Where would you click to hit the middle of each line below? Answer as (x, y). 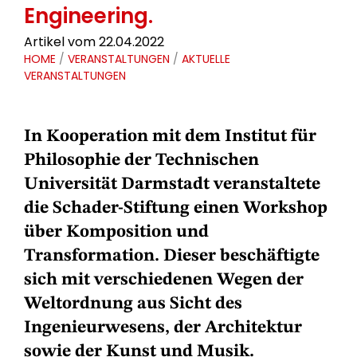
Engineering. (88, 16)
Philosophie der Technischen (141, 160)
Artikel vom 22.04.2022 (94, 42)
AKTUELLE (206, 59)
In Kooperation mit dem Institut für (170, 136)
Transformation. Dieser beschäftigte (172, 256)
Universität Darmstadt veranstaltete (172, 184)
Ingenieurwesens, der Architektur (163, 328)
